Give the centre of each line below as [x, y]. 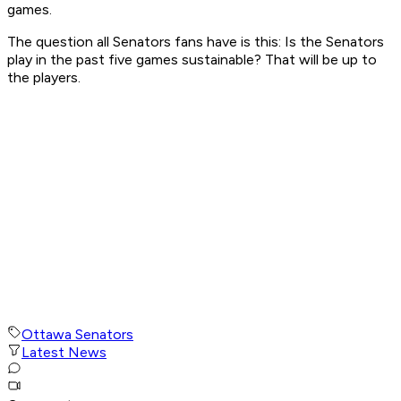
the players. [46, 78]
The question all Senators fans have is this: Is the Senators [196, 42]
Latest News [64, 353]
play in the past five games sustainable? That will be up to [192, 60]
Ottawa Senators [77, 335]
